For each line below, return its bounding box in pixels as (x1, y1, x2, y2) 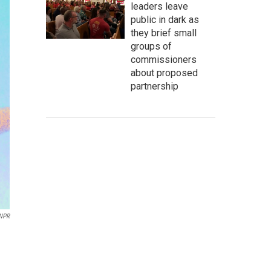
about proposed (131, 67, 198, 79)
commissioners (131, 54, 197, 65)
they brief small (131, 27, 197, 39)
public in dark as (131, 14, 199, 25)
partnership (131, 80, 178, 92)
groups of (131, 41, 172, 52)
